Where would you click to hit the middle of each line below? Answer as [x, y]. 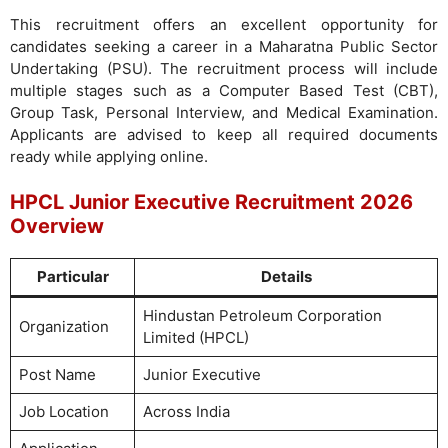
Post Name [57, 374]
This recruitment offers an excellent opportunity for [224, 24]
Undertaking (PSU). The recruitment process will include [224, 68]
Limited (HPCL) [195, 337]
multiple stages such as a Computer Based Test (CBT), [224, 90]
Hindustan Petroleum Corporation [262, 315]
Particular [72, 276]
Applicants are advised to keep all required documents [224, 134]
